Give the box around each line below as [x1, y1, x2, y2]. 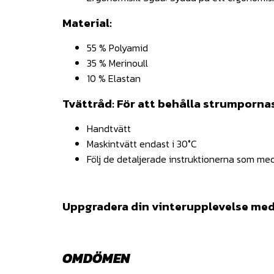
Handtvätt [87, 120, 131, 136]
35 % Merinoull [87, 55, 148, 70]
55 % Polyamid [87, 40, 148, 55]
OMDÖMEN [62, 247, 130, 268]
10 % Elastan [87, 70, 141, 86]
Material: [62, 13, 112, 32]
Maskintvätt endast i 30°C [87, 136, 197, 151]
